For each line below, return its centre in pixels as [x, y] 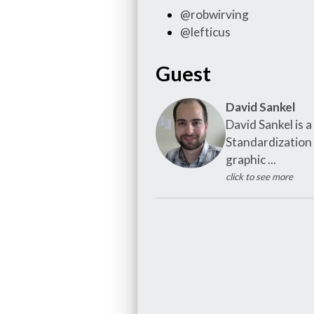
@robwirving [214, 14]
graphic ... [251, 159]
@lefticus [205, 32]
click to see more [259, 176]
